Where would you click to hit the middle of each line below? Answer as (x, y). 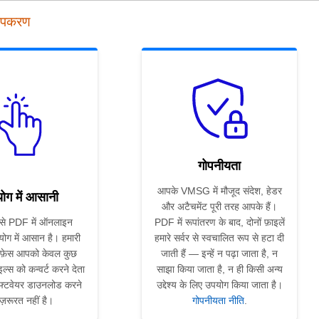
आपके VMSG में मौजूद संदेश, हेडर (219, 191)
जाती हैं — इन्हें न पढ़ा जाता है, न (219, 254)
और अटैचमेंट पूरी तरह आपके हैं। (219, 207)
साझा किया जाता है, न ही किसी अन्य (219, 270)
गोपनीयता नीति (218, 301)
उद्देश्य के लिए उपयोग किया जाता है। (219, 285)
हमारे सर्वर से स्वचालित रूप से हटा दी (219, 238)
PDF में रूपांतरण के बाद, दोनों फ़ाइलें (219, 223)
